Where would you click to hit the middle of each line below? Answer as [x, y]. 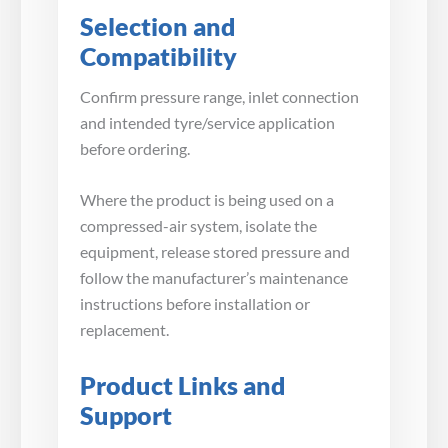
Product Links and [183, 386]
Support [126, 416]
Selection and [158, 26]
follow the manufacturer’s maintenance [214, 278]
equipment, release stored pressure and [215, 252]
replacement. [124, 330]
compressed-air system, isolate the [198, 226]
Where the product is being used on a [207, 200]
